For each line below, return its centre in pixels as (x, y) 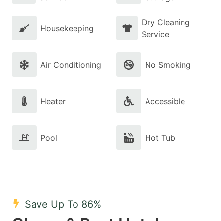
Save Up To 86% (63, 204)
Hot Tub (160, 138)
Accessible (165, 101)
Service (156, 34)
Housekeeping (67, 28)
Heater (53, 101)
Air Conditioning (71, 65)
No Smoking (168, 65)
